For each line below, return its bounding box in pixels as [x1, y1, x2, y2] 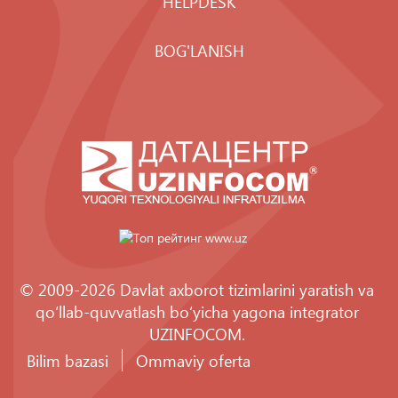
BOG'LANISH [154, 39, 244, 61]
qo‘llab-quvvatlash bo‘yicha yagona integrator [35, 300, 359, 322]
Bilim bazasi [27, 349, 108, 371]
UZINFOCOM [148, 322, 242, 345]
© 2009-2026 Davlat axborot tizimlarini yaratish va [20, 278, 374, 300]
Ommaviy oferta [136, 349, 251, 371]
